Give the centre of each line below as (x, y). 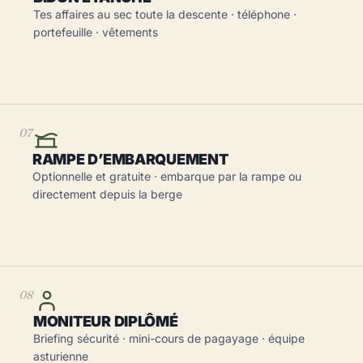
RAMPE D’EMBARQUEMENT (130, 159)
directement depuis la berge (107, 194)
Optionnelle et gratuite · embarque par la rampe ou (167, 176)
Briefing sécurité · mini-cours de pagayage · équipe (169, 338)
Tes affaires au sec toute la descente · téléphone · (165, 14)
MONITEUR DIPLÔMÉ (106, 321)
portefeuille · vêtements (96, 32)
